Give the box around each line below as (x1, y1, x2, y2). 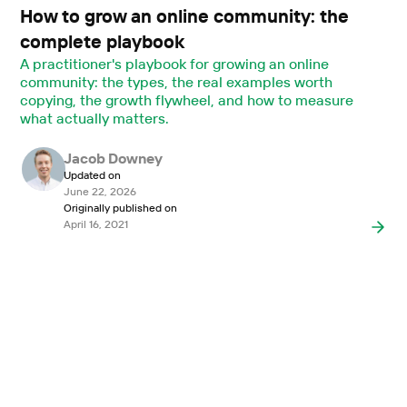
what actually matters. (20, 109, 170, 128)
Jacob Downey (63, 149, 164, 168)
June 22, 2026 (63, 184, 136, 199)
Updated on (63, 168, 121, 183)
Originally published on (63, 201, 177, 215)
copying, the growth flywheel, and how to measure (20, 91, 353, 110)
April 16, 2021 (63, 217, 128, 232)
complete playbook (20, 30, 185, 54)
